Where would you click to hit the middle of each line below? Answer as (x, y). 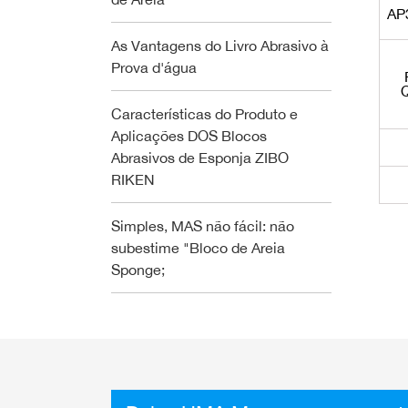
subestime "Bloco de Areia (198, 248)
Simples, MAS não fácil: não (203, 226)
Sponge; (138, 270)
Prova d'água (154, 67)
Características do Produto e (204, 114)
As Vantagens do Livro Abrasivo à (220, 46)
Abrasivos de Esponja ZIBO (200, 158)
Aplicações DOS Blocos (189, 136)
